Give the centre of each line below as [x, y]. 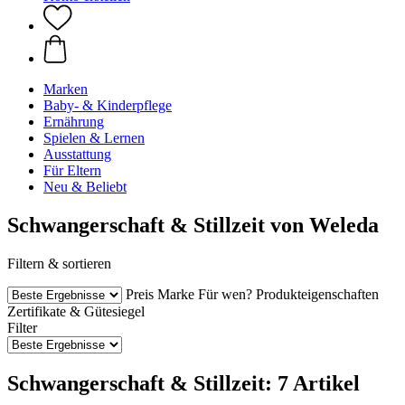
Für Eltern [72, 170]
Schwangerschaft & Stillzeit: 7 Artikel [184, 383]
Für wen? [225, 294]
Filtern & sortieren [59, 263]
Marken [66, 89]
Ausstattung [77, 154]
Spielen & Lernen [94, 138]
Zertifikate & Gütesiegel [76, 311]
